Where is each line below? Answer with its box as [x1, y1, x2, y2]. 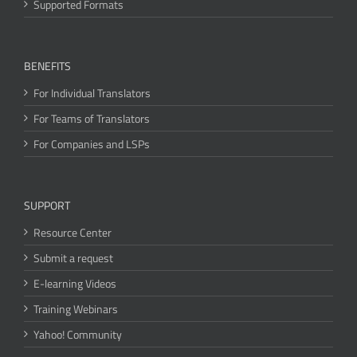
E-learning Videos [33, 274, 116, 292]
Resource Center [33, 223, 112, 241]
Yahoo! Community [33, 325, 122, 343]
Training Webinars [33, 300, 118, 317]
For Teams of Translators [33, 109, 150, 127]
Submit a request [33, 249, 113, 266]
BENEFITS [24, 57, 71, 74]
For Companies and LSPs [33, 135, 150, 152]
